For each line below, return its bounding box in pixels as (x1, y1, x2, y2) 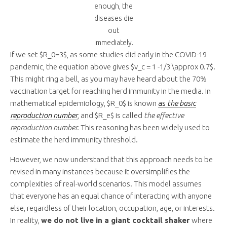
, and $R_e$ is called (78, 111, 144, 120)
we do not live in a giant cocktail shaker (41, 216, 192, 225)
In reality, (10, 216, 41, 225)
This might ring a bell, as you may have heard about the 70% (10, 74, 207, 84)
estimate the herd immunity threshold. (10, 135, 138, 144)
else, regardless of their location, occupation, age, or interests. (10, 204, 215, 213)
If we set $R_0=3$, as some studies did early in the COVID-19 (10, 50, 207, 59)
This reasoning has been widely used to (81, 123, 210, 132)
